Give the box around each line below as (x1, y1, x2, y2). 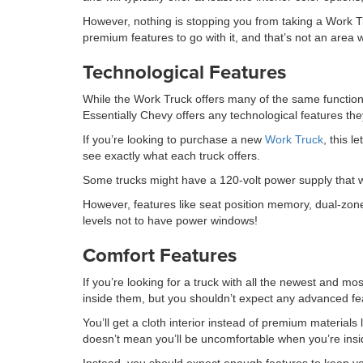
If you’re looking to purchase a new (83, 133, 265, 146)
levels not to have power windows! (83, 214, 258, 227)
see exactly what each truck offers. (83, 149, 260, 162)
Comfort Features (83, 241, 237, 269)
